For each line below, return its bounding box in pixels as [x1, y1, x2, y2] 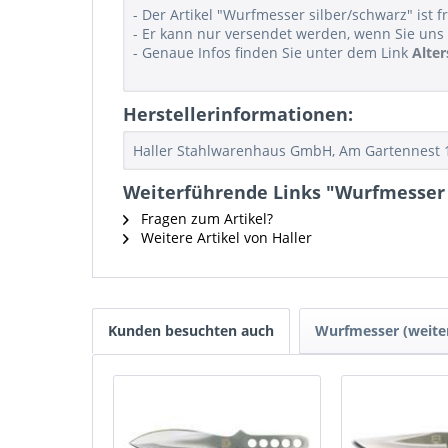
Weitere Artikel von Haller [137, 228, 312, 247]
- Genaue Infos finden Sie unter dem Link [133, 43, 412, 62]
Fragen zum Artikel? [137, 209, 273, 228]
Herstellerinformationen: [123, 102, 353, 126]
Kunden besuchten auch [108, 321, 274, 340]
